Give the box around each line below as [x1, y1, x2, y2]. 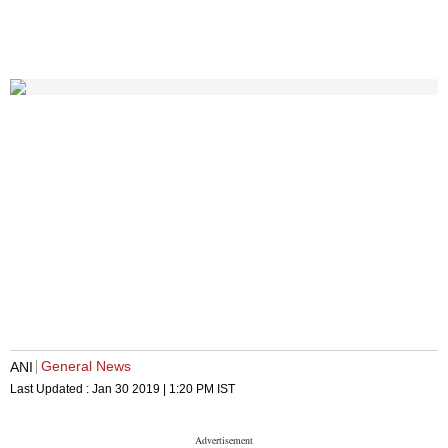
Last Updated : [10, 382, 92, 397]
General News [41, 358, 131, 375]
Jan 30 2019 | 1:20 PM [92, 382, 214, 397]
